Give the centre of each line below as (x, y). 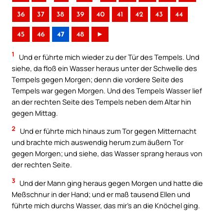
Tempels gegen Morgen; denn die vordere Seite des (98, 79)
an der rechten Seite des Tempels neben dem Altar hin (101, 101)
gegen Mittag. (35, 113)
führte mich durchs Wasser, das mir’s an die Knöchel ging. (106, 205)
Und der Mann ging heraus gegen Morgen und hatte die (110, 183)
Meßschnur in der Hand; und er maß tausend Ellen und (101, 194)
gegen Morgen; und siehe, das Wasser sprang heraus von (107, 154)
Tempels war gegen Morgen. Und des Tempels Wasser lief (107, 90)
